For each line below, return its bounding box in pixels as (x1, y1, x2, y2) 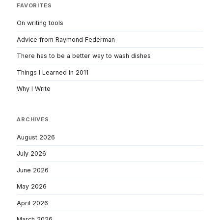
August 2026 (17, 133, 55, 141)
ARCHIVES (17, 116, 49, 123)
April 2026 (17, 199, 48, 207)
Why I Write (17, 85, 51, 93)
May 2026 (17, 183, 47, 191)
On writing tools (17, 19, 63, 27)
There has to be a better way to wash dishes (17, 52, 151, 60)
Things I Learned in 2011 (17, 68, 88, 76)
